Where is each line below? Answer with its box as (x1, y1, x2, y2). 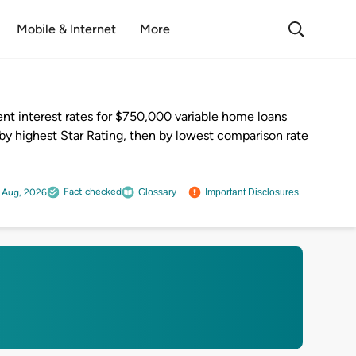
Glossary (138, 186, 176, 198)
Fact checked (64, 185, 122, 197)
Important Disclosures (205, 186, 299, 198)
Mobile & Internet (16, 21, 116, 37)
